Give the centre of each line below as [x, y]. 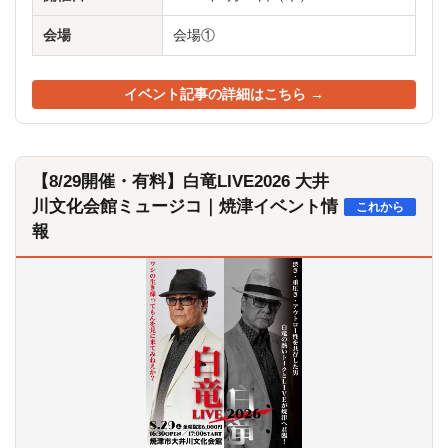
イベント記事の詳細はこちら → [224, 94]
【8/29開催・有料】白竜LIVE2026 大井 [180, 181]
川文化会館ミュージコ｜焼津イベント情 [185, 206]
